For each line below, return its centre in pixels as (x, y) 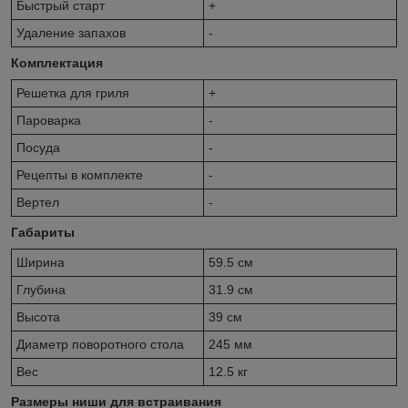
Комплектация (57, 62)
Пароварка (49, 120)
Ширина (41, 262)
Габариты (43, 232)
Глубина (41, 289)
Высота (38, 316)
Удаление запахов (71, 32)
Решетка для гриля (73, 92)
